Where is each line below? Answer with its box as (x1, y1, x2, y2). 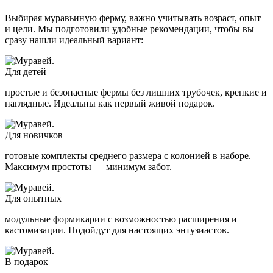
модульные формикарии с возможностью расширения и (5, 214, 237, 225)
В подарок (5, 257, 48, 268)
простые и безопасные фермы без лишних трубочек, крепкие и (5, 87, 267, 98)
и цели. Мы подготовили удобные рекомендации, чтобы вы (5, 24, 254, 35)
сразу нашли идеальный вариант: (5, 35, 143, 46)
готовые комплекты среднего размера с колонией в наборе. (5, 151, 251, 161)
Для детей (5, 66, 46, 77)
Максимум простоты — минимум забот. (5, 161, 172, 172)
